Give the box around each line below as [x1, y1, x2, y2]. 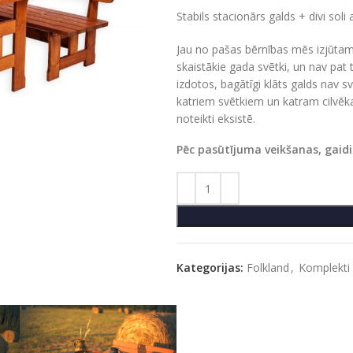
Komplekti [299, 260, 350, 275]
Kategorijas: [176, 260, 243, 275]
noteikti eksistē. [176, 111, 255, 126]
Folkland [247, 260, 289, 275]
